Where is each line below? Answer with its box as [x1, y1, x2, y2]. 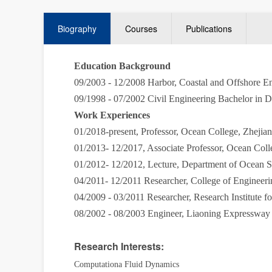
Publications [186, 22, 232, 35]
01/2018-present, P [74, 126, 146, 137]
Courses [125, 22, 157, 35]
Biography [58, 22, 97, 35]
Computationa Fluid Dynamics [74, 260, 179, 269]
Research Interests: [74, 239, 164, 253]
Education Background [74, 61, 171, 71]
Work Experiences [74, 110, 150, 120]
